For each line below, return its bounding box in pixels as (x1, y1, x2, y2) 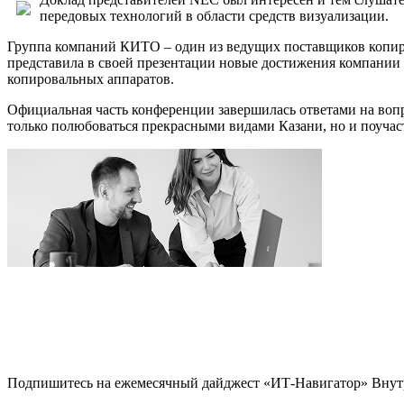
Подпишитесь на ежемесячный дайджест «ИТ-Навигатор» (7, 375, 368, 391)
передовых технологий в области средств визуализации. (40, 8, 389, 24)
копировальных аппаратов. (7, 71, 174, 87)
